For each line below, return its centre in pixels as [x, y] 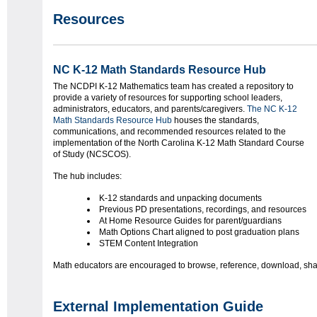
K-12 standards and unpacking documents [180, 198]
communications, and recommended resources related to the [169, 131]
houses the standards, [217, 120]
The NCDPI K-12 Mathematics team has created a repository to [173, 86]
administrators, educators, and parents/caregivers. [150, 109]
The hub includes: [87, 176]
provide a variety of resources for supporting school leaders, [168, 97]
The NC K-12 [272, 109]
